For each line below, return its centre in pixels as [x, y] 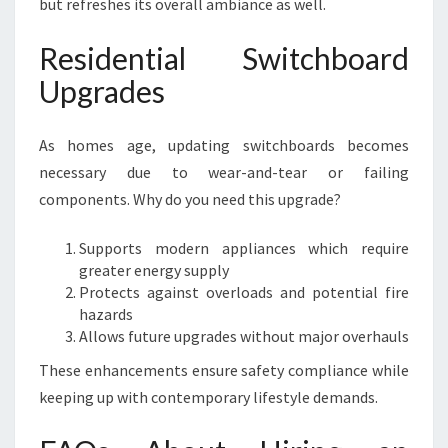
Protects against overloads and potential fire [244, 292]
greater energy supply [154, 270]
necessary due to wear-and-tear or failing [224, 172]
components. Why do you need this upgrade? [190, 199]
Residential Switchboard [224, 58]
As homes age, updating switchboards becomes [224, 145]
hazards [106, 314]
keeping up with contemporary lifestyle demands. [208, 397]
